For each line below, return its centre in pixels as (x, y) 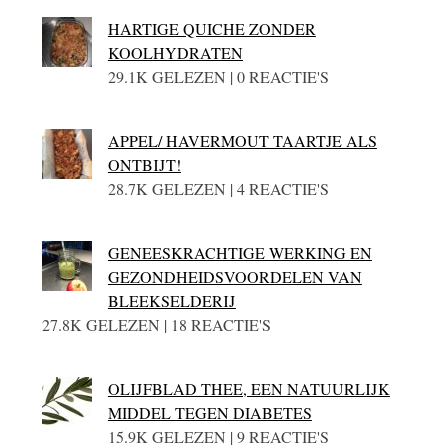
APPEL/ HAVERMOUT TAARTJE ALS (242, 140)
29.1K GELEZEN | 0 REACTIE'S (218, 76)
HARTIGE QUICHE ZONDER (211, 28)
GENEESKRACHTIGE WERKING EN (239, 252)
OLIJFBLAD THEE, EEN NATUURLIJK (248, 388)
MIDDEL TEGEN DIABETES (209, 412)
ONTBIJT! (144, 164)
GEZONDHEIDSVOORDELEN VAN (234, 276)
